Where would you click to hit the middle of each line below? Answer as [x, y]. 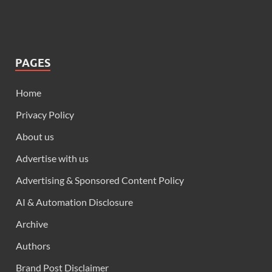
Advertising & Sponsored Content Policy [100, 180]
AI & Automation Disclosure [74, 202]
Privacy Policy [45, 115]
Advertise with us [52, 158]
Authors [33, 246]
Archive [32, 224]
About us [35, 137]
